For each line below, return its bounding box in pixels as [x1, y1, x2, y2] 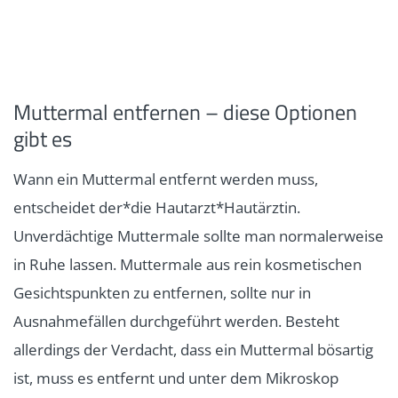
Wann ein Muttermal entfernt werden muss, [13, 168, 318, 189]
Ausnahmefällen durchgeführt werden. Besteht [13, 310, 339, 331]
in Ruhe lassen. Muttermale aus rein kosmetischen [13, 253, 362, 275]
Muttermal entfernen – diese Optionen [13, 95, 357, 128]
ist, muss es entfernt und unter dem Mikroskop [13, 367, 338, 388]
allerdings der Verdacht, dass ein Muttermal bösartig [13, 338, 373, 360]
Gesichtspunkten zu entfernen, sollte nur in [13, 282, 311, 303]
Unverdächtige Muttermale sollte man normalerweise [13, 225, 384, 246]
